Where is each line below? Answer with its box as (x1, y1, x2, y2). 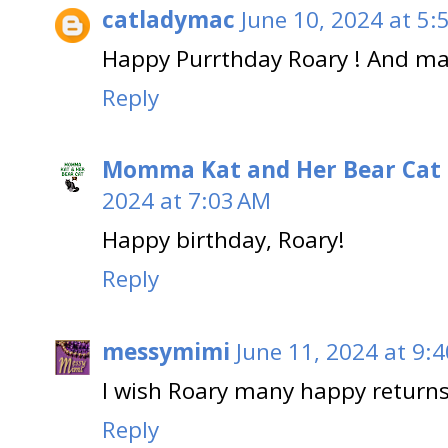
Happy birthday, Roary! (102, 224, 345, 256)
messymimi (102, 335, 230, 367)
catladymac (102, 3, 235, 35)
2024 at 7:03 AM (102, 185, 271, 217)
